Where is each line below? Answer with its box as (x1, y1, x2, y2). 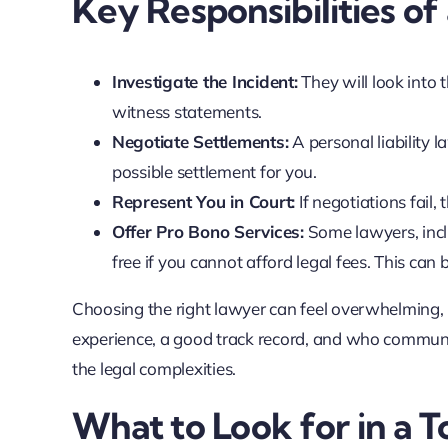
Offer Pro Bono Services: (111, 221, 304, 243)
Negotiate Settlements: (111, 131, 289, 153)
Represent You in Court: (111, 191, 296, 213)
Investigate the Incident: (111, 71, 298, 93)
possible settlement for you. (111, 161, 317, 183)
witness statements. (111, 101, 263, 123)
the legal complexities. (71, 358, 237, 380)
